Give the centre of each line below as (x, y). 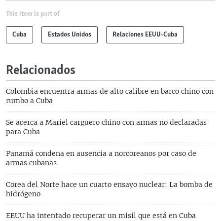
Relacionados (41, 71)
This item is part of (33, 14)
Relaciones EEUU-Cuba (145, 34)
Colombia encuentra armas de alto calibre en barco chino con (110, 91)
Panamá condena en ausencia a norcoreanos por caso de (101, 153)
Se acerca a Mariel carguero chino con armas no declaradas (106, 122)
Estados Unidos (70, 34)
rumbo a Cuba (29, 100)
